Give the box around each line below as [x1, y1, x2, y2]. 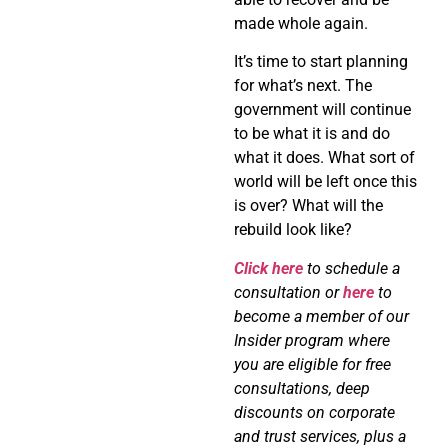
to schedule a [307, 258, 400, 278]
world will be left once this [234, 172, 417, 192]
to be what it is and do [234, 124, 390, 144]
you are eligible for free [234, 354, 391, 374]
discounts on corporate [234, 402, 395, 422]
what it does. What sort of [234, 148, 415, 168]
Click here [234, 258, 303, 278]
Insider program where [234, 330, 390, 350]
